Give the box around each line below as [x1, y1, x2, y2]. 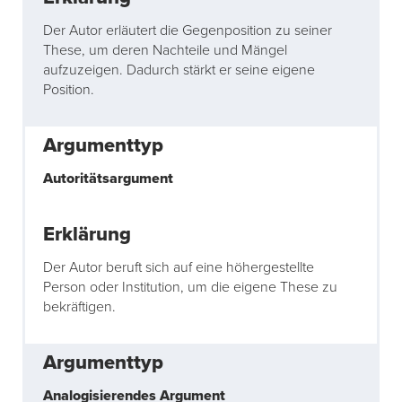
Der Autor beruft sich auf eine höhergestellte [43, 258, 314, 277]
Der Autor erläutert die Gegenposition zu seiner [43, 22, 332, 40]
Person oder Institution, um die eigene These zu [43, 278, 337, 297]
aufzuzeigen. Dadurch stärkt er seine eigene [43, 61, 315, 80]
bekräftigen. [43, 298, 116, 317]
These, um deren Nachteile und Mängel [43, 41, 287, 60]
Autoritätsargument [43, 170, 173, 188]
